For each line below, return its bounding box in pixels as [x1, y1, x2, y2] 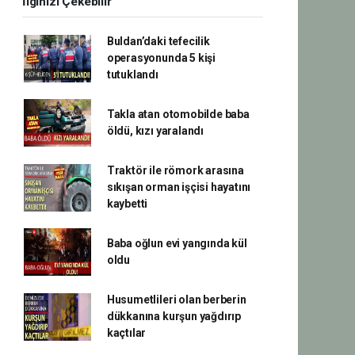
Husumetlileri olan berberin [106, 293, 246, 306]
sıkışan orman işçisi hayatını [106, 181, 251, 193]
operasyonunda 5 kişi [106, 52, 216, 64]
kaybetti [106, 197, 148, 210]
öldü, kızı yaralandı [106, 124, 204, 137]
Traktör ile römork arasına [106, 164, 244, 177]
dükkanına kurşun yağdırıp [106, 310, 242, 323]
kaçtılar [106, 326, 147, 339]
